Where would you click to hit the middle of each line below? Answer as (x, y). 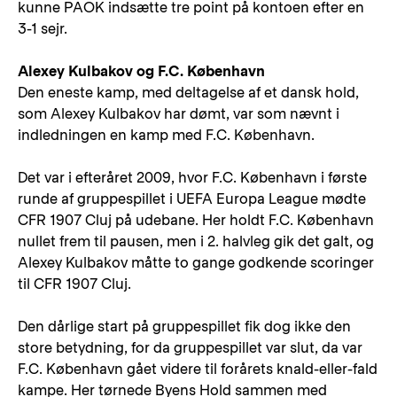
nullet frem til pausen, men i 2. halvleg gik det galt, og (196, 241)
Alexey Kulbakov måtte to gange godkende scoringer (196, 263)
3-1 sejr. (43, 29)
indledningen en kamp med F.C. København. (166, 135)
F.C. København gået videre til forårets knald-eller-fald (198, 369)
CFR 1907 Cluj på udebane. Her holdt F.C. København (196, 220)
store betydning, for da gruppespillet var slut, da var (190, 348)
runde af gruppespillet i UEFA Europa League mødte (192, 199)
